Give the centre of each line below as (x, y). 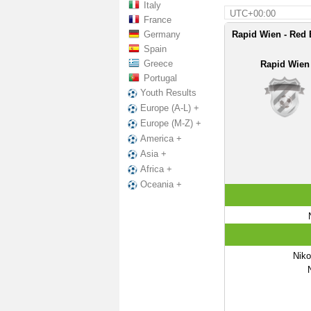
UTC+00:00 (252, 14)
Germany (162, 34)
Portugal (160, 78)
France (158, 20)
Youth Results (168, 93)
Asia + (153, 154)
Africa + (156, 169)
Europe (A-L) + (170, 108)
